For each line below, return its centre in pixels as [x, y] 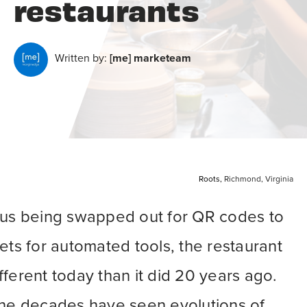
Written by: [82, 58]
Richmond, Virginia [258, 179]
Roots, [210, 179]
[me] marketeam [150, 58]
